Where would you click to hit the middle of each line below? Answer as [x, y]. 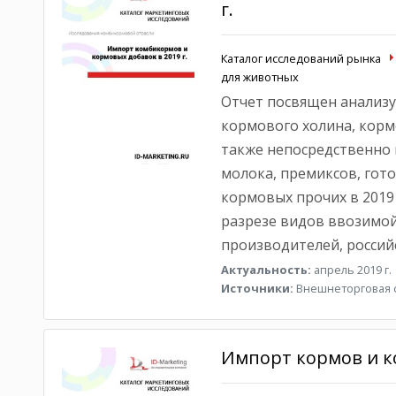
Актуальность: [266, 270]
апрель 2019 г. [351, 270]
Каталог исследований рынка [301, 58]
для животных [259, 77]
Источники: [257, 288]
